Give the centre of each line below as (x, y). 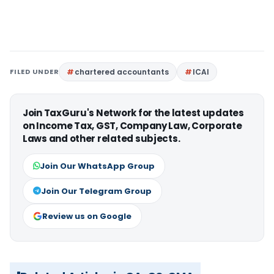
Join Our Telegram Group (96, 191)
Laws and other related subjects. (102, 139)
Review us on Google (87, 217)
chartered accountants (122, 72)
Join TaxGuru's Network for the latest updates (133, 113)
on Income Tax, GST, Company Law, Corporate (132, 126)
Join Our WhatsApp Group (97, 166)
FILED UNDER (35, 72)
